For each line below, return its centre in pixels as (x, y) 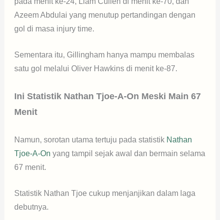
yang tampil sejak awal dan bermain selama (128, 153)
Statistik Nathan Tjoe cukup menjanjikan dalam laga (105, 193)
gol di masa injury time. (55, 28)
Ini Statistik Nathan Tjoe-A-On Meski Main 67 (107, 96)
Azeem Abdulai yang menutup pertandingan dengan (105, 15)
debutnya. (32, 207)
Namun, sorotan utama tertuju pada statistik (89, 139)
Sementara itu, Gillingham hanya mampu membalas (104, 55)
